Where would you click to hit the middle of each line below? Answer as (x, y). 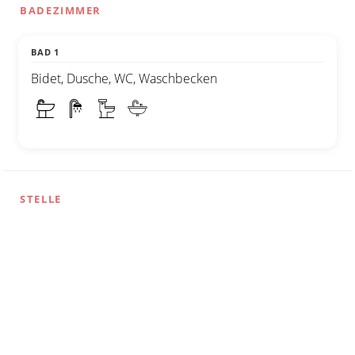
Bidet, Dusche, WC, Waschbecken (124, 79)
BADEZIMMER (61, 11)
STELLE (41, 199)
